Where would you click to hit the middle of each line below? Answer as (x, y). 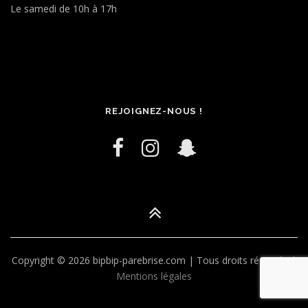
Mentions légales (154, 276)
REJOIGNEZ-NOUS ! (154, 111)
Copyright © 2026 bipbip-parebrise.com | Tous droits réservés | (154, 260)
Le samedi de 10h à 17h (64, 9)
